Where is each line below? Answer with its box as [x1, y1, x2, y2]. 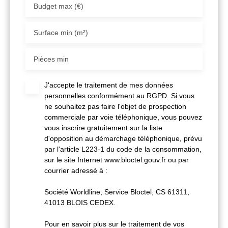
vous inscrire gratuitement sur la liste [44, 123, 162, 132]
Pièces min [34, 54, 69, 63]
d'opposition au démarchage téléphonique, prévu [44, 134, 202, 142]
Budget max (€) [34, 2, 83, 10]
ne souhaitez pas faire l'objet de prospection [44, 102, 186, 110]
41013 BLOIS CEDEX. [44, 198, 116, 207]
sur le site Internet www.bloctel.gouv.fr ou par [44, 155, 189, 164]
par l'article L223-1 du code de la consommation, [44, 145, 202, 153]
